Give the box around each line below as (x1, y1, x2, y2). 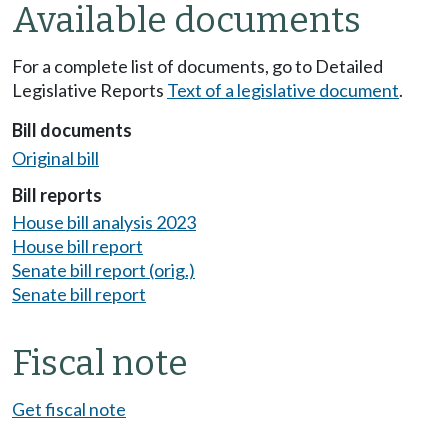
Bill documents (12, 119, 132, 142)
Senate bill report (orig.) (12, 259, 195, 282)
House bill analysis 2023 (12, 211, 196, 234)
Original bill (12, 146, 99, 169)
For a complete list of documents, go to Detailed (12, 55, 383, 78)
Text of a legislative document (167, 79, 399, 102)
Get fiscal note (12, 398, 126, 421)
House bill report (12, 235, 143, 258)
